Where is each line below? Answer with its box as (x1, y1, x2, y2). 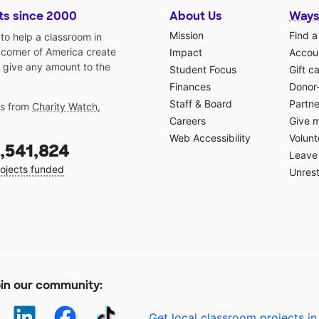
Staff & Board (169, 98, 232, 110)
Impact (169, 46, 202, 59)
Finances (169, 80, 211, 93)
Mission (169, 29, 204, 42)
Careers (169, 115, 206, 127)
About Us (169, 9, 222, 24)
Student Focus (169, 63, 236, 76)
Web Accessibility (169, 132, 251, 145)
